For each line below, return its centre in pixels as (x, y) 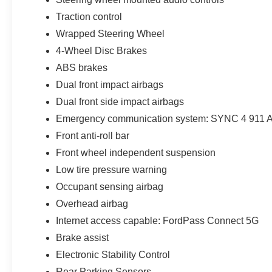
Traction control (89, 16)
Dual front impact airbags (110, 84)
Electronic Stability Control (113, 254)
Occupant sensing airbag (110, 186)
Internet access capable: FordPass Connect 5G (158, 220)
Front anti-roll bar (93, 135)
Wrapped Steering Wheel (110, 33)
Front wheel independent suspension (136, 152)
